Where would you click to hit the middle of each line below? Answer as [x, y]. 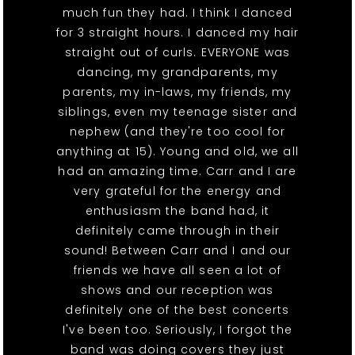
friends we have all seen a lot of [177, 271]
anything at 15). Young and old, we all [177, 152]
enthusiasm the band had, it [177, 211]
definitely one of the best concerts [177, 310]
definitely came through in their [177, 231]
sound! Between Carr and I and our [177, 251]
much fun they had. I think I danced [177, 13]
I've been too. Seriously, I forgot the [177, 330]
